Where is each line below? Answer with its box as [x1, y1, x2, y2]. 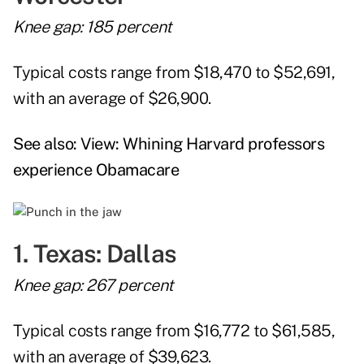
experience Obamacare [13, 160, 179, 180]
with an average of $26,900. [13, 89, 211, 109]
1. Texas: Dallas [13, 239, 176, 269]
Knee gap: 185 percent [13, 17, 172, 37]
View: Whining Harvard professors [80, 134, 324, 154]
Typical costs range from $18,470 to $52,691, [13, 63, 335, 83]
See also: [13, 134, 80, 154]
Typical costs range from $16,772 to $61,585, [13, 321, 335, 341]
